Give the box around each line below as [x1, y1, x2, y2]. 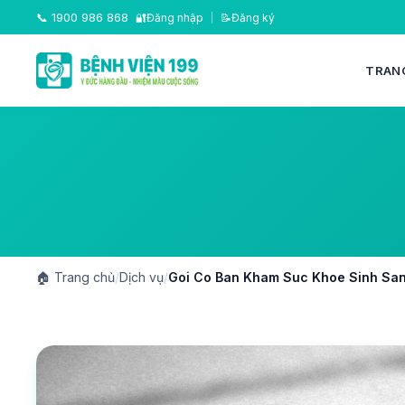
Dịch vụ [119, 269, 164, 285]
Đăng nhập [146, 10, 203, 24]
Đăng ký [231, 10, 275, 24]
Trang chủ [51, 269, 115, 285]
